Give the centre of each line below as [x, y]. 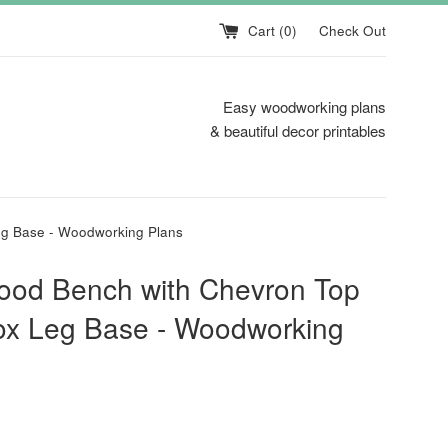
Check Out [352, 30]
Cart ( [266, 30]
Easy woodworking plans [304, 106]
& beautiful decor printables [298, 130]
